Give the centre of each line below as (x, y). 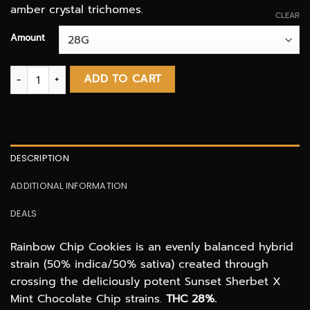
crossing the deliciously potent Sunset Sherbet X (146, 281)
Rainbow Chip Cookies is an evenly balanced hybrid (152, 247)
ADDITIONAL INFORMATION (69, 185)
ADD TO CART (122, 79)
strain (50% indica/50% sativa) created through (139, 264)
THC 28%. (191, 299)
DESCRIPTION (40, 158)
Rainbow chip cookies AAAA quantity (100, 73)
